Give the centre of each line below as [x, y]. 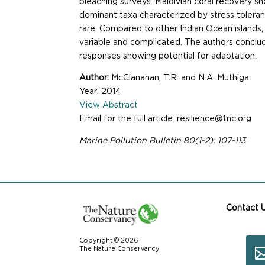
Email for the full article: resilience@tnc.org [166, 119]
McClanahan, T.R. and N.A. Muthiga [180, 78]
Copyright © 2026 [109, 240]
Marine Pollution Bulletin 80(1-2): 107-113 [163, 141]
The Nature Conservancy [120, 249]
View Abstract [109, 106]
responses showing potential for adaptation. [168, 56]
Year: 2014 [100, 92]
